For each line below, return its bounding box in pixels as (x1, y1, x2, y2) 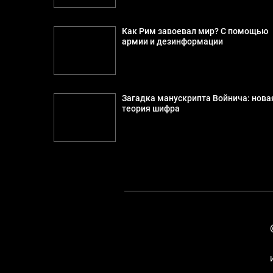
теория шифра (122, 103, 180, 114)
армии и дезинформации (122, 36, 224, 47)
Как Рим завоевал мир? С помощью (122, 26, 269, 37)
